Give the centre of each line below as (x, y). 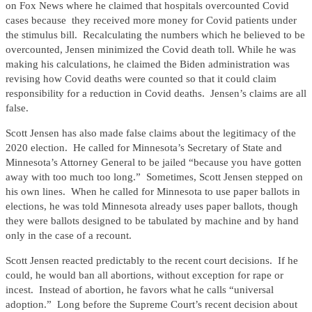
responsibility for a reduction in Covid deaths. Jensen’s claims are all (156, 94)
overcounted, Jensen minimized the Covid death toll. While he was (151, 50)
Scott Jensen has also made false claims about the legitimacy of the (151, 133)
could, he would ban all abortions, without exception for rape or (145, 275)
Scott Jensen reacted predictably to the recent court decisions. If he (152, 261)
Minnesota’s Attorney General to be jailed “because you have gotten (154, 163)
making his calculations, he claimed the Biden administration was (148, 64)
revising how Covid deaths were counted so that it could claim (141, 79)
